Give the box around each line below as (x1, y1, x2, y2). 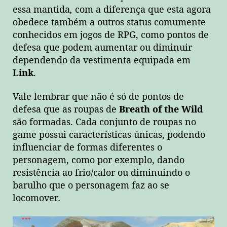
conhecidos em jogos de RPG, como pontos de (13, 29, 209, 41)
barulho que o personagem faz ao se (13, 180, 169, 192)
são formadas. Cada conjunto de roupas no (13, 117, 196, 128)
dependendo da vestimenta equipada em (13, 54, 191, 66)
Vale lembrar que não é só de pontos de (13, 91, 184, 103)
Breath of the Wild (119, 104, 203, 116)
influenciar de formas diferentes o (13, 142, 162, 154)
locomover (13, 193, 58, 204)
